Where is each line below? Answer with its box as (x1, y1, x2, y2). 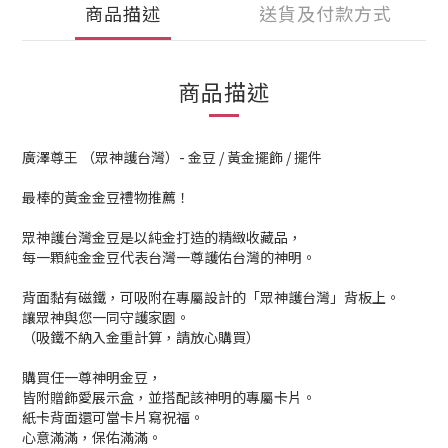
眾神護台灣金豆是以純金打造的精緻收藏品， (22, 227, 302, 247)
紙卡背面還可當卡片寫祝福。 (22, 407, 204, 427)
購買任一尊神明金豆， (22, 367, 162, 387)
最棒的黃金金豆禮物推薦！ (22, 187, 190, 207)
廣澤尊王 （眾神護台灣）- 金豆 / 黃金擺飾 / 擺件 (22, 147, 322, 167)
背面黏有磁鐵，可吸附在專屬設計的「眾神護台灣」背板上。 (22, 287, 400, 307)
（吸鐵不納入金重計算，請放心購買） (22, 327, 260, 347)
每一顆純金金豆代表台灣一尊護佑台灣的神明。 (22, 247, 316, 267)
